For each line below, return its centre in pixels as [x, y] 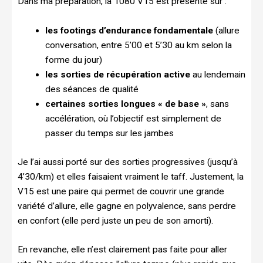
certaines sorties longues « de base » [125, 104]
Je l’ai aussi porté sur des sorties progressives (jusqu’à [128, 162]
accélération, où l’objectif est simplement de [133, 119]
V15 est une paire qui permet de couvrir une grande [121, 191]
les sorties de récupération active [117, 75]
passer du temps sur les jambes [109, 134]
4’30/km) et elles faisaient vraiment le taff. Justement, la [131, 176]
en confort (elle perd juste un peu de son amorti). [117, 220]
